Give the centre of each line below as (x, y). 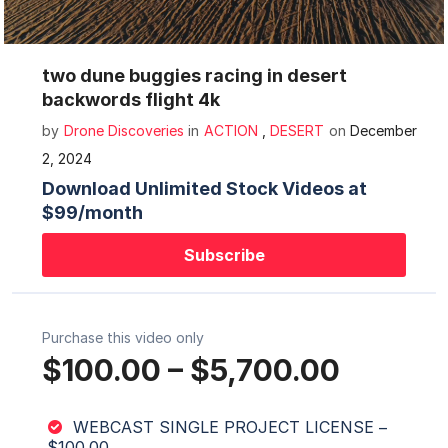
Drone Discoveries (126, 130)
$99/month (92, 212)
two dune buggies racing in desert (194, 75)
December (383, 130)
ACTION (231, 130)
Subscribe (224, 254)
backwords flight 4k (131, 99)
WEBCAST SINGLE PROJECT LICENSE (223, 427)
